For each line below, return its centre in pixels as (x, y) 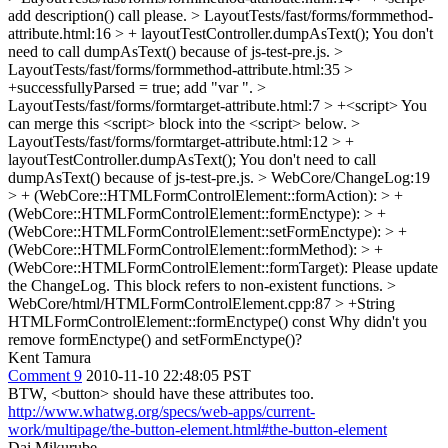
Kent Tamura (49, 357)
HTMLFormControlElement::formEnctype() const (166, 321)
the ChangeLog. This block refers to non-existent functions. (197, 285)
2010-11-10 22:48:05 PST (168, 375)
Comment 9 (45, 375)
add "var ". (218, 87)
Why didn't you (376, 321)
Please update (393, 267)
